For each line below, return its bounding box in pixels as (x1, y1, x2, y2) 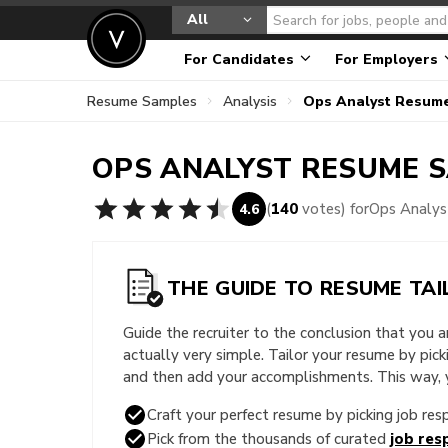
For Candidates (184, 51, 298, 68)
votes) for (298, 200, 369, 217)
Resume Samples (87, 93, 197, 109)
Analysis (223, 93, 277, 109)
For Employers (335, 51, 442, 68)
